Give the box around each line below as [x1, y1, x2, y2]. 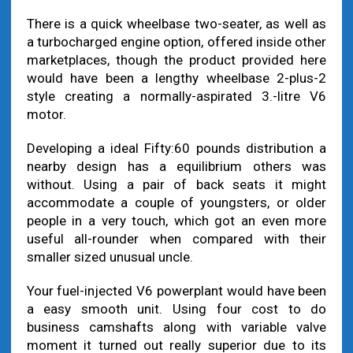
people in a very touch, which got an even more [26, 213, 327, 229]
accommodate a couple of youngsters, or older [26, 195, 327, 210]
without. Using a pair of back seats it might [26, 176, 327, 192]
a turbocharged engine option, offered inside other [26, 34, 327, 50]
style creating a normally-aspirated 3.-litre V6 [26, 88, 327, 104]
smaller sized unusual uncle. [26, 249, 193, 265]
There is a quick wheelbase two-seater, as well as [26, 16, 327, 32]
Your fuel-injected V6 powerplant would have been [26, 283, 327, 299]
